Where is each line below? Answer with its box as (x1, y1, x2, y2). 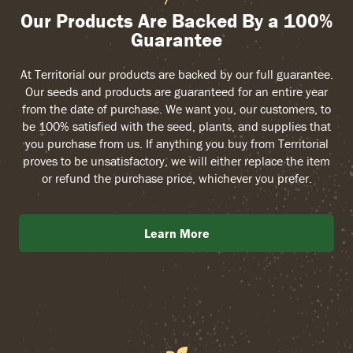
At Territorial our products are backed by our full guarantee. (20, 66, 333, 83)
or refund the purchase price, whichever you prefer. (41, 170, 312, 187)
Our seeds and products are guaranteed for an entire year (25, 84, 328, 100)
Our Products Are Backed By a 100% (20, 9, 333, 34)
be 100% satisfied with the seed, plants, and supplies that (22, 118, 331, 135)
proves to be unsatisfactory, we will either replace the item (23, 153, 330, 169)
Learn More (143, 225, 210, 242)
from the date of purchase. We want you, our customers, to (22, 101, 331, 117)
